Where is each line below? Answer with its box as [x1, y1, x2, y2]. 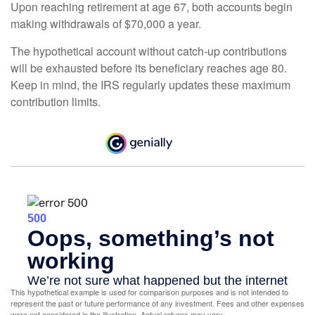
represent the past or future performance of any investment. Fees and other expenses [11, 297, 304, 309]
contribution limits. [11, 94, 101, 110]
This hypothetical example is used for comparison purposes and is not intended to [11, 286, 288, 298]
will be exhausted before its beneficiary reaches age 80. [11, 60, 287, 77]
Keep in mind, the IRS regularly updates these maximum [11, 77, 290, 94]
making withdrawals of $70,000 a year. [11, 15, 201, 32]
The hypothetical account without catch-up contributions [11, 43, 287, 60]
